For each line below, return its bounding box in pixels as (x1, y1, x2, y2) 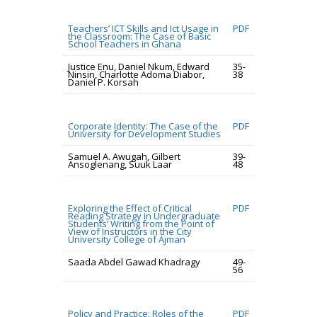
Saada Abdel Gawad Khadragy (68, 255, 200, 268)
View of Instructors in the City (68, 225, 192, 238)
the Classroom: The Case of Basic (68, 30, 211, 42)
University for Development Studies (68, 127, 221, 140)
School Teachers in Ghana (68, 38, 181, 50)
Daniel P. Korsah (68, 76, 139, 88)
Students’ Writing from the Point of (68, 217, 214, 230)
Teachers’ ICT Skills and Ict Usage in (68, 22, 219, 35)
